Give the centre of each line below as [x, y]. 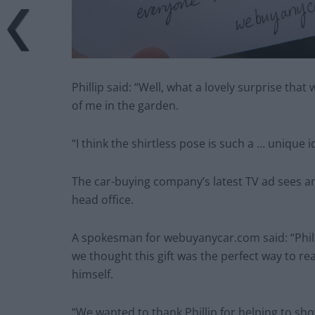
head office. [103, 200]
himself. [92, 275]
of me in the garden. [125, 106]
